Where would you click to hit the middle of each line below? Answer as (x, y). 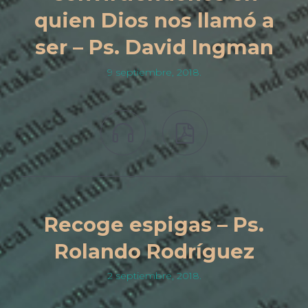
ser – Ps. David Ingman (154, 47)
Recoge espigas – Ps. (154, 224)
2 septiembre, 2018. (154, 276)
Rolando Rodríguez (154, 251)
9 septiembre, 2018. (154, 72)
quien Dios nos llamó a (154, 20)
